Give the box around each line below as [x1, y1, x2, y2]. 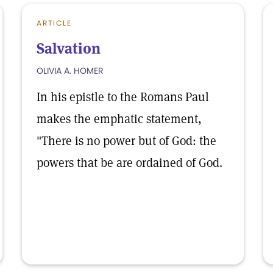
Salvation [37, 39, 101, 58]
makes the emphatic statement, [37, 111, 202, 127]
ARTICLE [37, 18, 72, 28]
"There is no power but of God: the [37, 133, 216, 149]
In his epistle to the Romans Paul [37, 89, 209, 105]
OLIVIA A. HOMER [37, 65, 104, 77]
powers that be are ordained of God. [37, 155, 222, 171]
